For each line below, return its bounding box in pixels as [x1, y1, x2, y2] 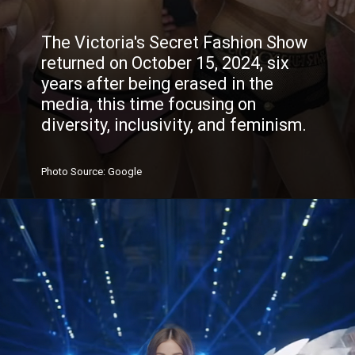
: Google [103, 165, 143, 177]
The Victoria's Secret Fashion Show [41, 32, 308, 53]
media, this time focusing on [41, 94, 257, 115]
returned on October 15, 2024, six [41, 53, 290, 74]
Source [71, 165, 104, 177]
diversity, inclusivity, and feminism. [41, 115, 307, 136]
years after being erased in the [41, 74, 274, 94]
